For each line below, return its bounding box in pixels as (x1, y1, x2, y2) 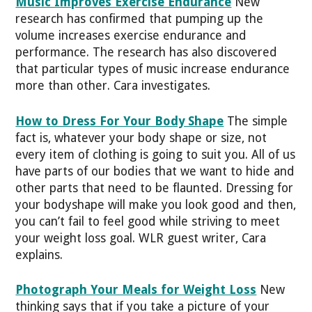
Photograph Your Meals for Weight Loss (15, 282, 257, 297)
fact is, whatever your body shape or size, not (15, 130, 267, 145)
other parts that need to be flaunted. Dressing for (15, 180, 294, 195)
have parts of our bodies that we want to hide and (15, 164, 295, 178)
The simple (224, 114, 288, 128)
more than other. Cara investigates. (15, 79, 211, 93)
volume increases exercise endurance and (15, 29, 247, 43)
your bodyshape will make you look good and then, (15, 197, 297, 212)
